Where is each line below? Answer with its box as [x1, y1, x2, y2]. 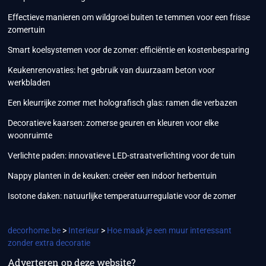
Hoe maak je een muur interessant [107, 226, 232, 236]
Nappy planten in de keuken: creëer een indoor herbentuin [8, 171, 217, 181]
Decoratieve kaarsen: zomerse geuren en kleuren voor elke [8, 118, 219, 128]
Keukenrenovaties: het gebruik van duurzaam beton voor [8, 65, 216, 75]
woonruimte [8, 131, 53, 141]
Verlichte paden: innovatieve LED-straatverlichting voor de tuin [8, 151, 236, 161]
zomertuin [8, 25, 46, 35]
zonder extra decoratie [8, 238, 91, 248]
